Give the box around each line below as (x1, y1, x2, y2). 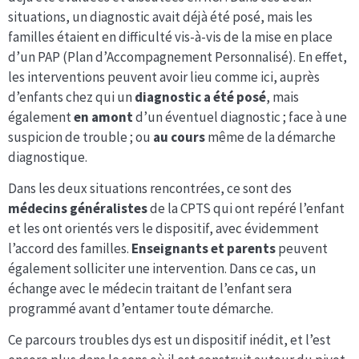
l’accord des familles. (8, 240, 131, 258)
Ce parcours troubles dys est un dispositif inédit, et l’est (8, 331, 331, 349)
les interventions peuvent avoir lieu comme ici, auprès (8, 67, 320, 86)
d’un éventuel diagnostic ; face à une (133, 107, 347, 126)
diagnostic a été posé (135, 87, 266, 106)
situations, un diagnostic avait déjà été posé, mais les (8, 7, 313, 26)
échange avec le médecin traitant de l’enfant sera (8, 280, 292, 298)
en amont (74, 107, 133, 126)
